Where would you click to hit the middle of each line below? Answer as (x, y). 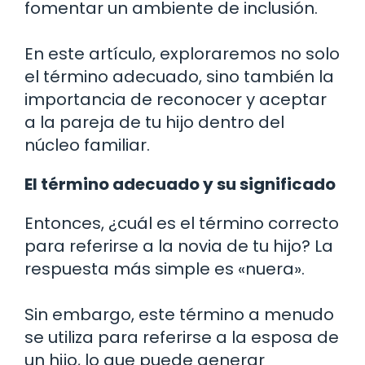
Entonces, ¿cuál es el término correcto (182, 223)
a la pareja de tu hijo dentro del (154, 122)
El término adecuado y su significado (180, 184)
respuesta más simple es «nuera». (165, 268)
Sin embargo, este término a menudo (179, 314)
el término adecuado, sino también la (179, 76)
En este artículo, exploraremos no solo (182, 53)
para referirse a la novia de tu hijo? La (179, 246)
